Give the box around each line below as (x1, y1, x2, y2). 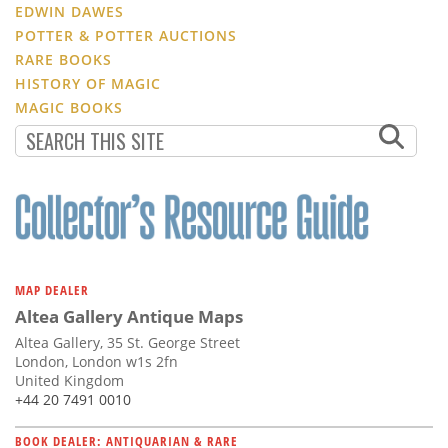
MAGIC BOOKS (15, 97, 123, 117)
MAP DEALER (15, 280, 89, 299)
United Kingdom (15, 370, 124, 390)
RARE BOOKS (15, 49, 112, 69)
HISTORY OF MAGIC (15, 73, 161, 93)
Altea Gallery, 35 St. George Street (15, 332, 240, 352)
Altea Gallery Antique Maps (15, 304, 243, 328)
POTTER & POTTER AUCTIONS (15, 25, 237, 45)
